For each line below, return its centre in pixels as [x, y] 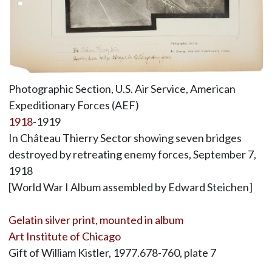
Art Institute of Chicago [64, 236]
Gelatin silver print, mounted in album [96, 220]
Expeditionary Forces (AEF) [73, 105]
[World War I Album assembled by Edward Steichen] [130, 187]
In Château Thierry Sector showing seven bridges [125, 138]
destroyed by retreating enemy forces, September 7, [132, 155]
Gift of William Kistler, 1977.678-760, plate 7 [112, 253]
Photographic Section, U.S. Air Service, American [122, 89]
